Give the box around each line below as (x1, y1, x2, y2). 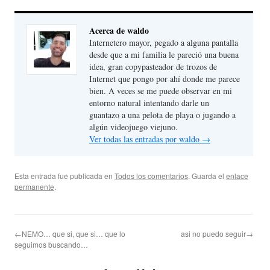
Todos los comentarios (115, 171, 188, 181)
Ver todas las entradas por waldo (89, 133, 202, 145)
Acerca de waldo (89, 24, 149, 37)
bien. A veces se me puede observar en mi (89, 85, 232, 97)
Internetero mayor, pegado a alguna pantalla (89, 37, 238, 49)
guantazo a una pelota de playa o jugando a (89, 109, 236, 121)
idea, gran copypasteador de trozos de (89, 61, 217, 73)
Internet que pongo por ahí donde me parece (89, 73, 240, 85)
